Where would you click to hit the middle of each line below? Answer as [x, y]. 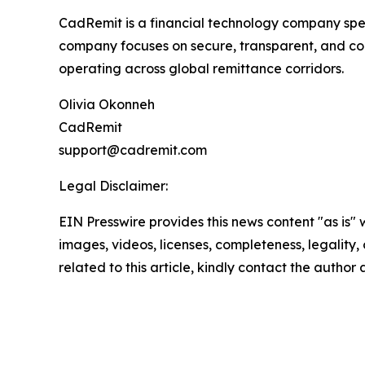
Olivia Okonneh [107, 104]
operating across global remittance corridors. [201, 68]
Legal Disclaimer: [113, 185]
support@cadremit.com [133, 150]
